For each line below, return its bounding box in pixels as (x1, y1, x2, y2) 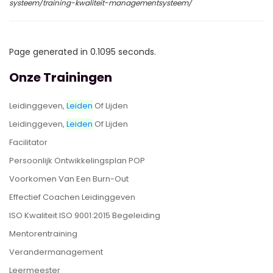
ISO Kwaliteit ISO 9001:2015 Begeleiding (9, 210, 160, 221)
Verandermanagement (9, 246, 103, 258)
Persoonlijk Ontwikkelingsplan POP (9, 155, 145, 166)
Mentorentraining (9, 228, 77, 239)
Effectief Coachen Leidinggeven (9, 191, 135, 203)
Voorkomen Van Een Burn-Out (9, 173, 129, 185)
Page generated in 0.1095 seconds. (9, 46, 156, 58)
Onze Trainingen (9, 69, 112, 86)
